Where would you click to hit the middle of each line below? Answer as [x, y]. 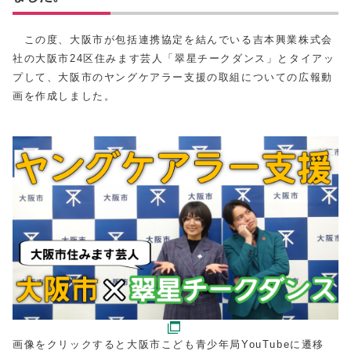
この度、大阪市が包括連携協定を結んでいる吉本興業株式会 [173, 40]
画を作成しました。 [64, 96]
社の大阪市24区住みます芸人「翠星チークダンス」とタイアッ [174, 58]
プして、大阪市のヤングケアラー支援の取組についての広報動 [173, 77]
